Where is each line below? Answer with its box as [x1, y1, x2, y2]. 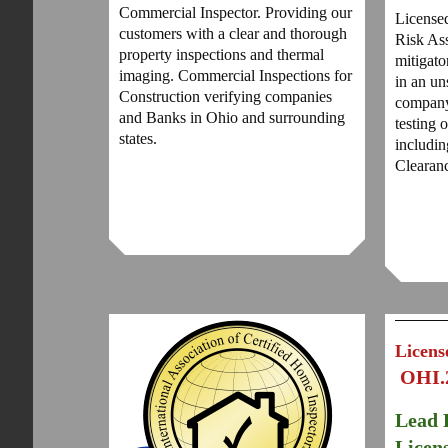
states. [119, 129, 162, 147]
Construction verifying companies [119, 87, 333, 105]
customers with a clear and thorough [119, 24, 348, 42]
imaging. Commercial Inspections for [119, 66, 353, 84]
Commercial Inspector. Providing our [119, 3, 353, 21]
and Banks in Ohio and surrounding [119, 108, 346, 126]
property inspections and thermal [119, 45, 325, 63]
